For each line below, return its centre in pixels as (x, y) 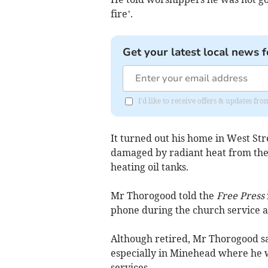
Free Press (240, 195)
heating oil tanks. (149, 167)
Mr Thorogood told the (163, 195)
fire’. (121, 13)
